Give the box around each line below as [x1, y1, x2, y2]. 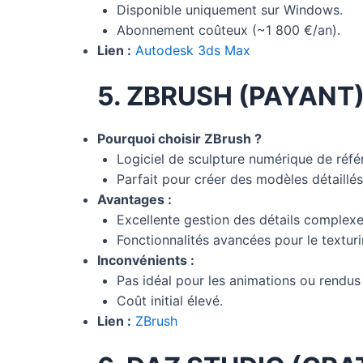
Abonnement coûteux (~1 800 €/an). [117, 21, 340, 38]
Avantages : [97, 190, 172, 207]
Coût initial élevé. [117, 292, 223, 309]
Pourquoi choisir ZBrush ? [97, 130, 262, 147]
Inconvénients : [97, 251, 194, 268]
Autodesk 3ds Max [135, 41, 250, 58]
